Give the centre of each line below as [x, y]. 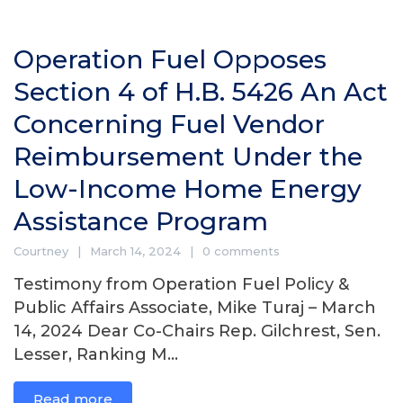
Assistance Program [141, 221]
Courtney [41, 251]
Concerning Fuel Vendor [169, 124]
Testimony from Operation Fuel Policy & [181, 284]
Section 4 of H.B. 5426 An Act [201, 92]
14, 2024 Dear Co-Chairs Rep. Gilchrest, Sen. [197, 331]
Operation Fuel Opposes [170, 59]
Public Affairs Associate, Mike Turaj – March [195, 308]
